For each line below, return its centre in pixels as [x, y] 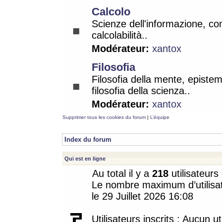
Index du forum [88, 139]
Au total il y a [122, 173]
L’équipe [160, 117]
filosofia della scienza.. [141, 91]
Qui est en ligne [85, 159]
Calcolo [111, 12]
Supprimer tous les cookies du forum [104, 117]
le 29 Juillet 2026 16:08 [142, 196]
